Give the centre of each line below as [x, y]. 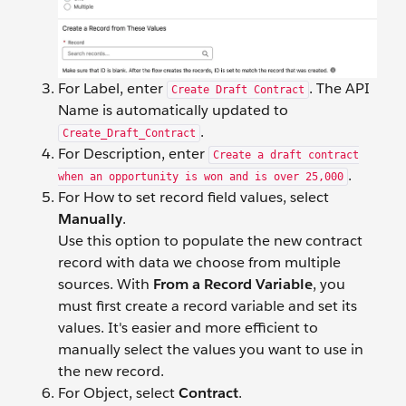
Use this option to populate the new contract [210, 240]
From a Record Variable [233, 284]
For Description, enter [133, 153]
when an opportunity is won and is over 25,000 [201, 176]
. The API [339, 88]
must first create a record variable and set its [208, 305]
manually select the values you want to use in [211, 349]
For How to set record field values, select [193, 197]
